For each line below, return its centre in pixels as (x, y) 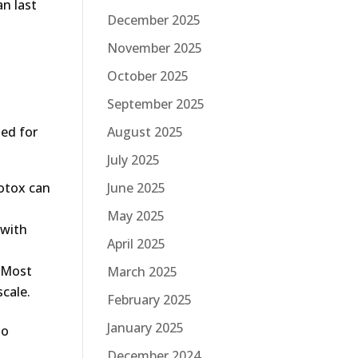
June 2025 (136, 187)
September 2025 (156, 103)
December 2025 (154, 20)
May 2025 (136, 215)
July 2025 (133, 159)
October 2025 (148, 76)
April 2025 (136, 243)
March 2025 (142, 271)
